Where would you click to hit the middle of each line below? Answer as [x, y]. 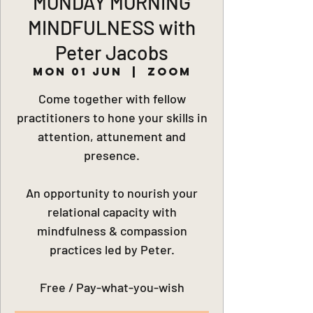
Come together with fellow [112, 99]
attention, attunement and [112, 136]
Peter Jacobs [112, 52]
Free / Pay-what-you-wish [112, 287]
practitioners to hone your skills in [112, 117]
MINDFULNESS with [112, 27]
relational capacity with [112, 212]
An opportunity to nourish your [112, 193]
